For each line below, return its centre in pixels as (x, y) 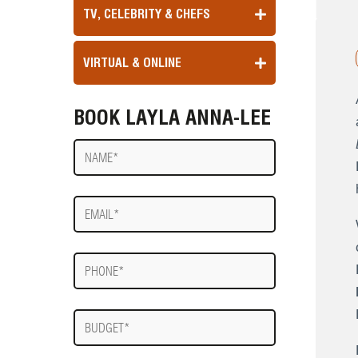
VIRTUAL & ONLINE (132, 63)
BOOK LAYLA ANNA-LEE (172, 117)
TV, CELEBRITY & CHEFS (147, 14)
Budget (94, 317)
